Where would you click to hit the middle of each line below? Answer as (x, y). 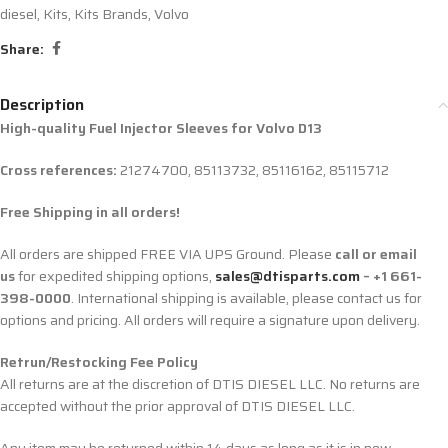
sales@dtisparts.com (287, 276)
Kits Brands (111, 14)
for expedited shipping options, (115, 276)
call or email (376, 254)
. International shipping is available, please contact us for (246, 298)
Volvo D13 (287, 128)
